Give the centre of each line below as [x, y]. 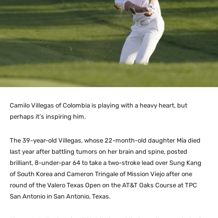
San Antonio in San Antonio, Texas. [60, 196]
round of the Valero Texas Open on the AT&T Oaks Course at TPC [103, 185]
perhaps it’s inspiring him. [48, 116]
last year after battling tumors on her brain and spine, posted [99, 151]
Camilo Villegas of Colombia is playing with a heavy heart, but [99, 105]
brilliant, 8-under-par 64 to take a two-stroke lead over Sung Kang [106, 163]
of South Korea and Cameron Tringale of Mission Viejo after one [101, 174]
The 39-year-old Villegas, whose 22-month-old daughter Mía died [105, 140]
